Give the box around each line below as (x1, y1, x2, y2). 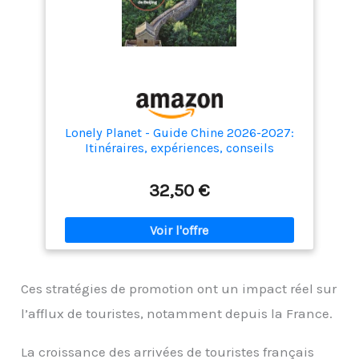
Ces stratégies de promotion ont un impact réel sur (21, 280, 337, 297)
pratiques (151, 155, 208, 171)
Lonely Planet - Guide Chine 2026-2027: (64, 125, 294, 141)
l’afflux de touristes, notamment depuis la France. (21, 305, 333, 322)
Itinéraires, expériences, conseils (84, 140, 274, 156)
